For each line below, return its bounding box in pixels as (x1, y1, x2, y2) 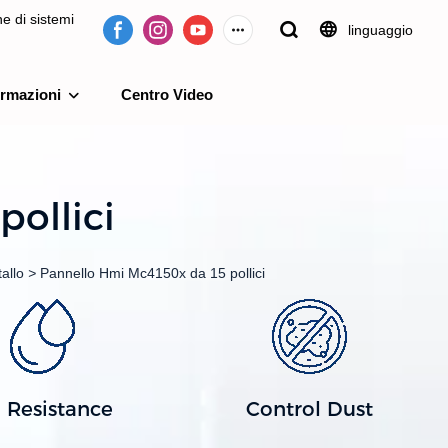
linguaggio (348, 22, 413, 38)
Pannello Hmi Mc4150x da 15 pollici (40, 264, 265, 281)
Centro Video (121, 86, 213, 103)
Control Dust (246, 397, 374, 422)
